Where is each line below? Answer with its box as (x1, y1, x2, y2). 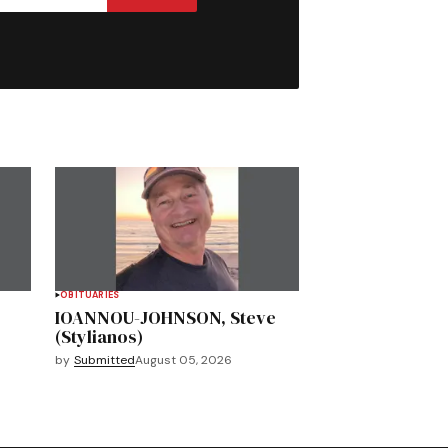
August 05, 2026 (135, 352, 233, 369)
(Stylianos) (55, 324, 144, 350)
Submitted (74, 352, 136, 369)
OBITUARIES (60, 289, 120, 302)
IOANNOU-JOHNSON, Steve (55, 305, 277, 331)
